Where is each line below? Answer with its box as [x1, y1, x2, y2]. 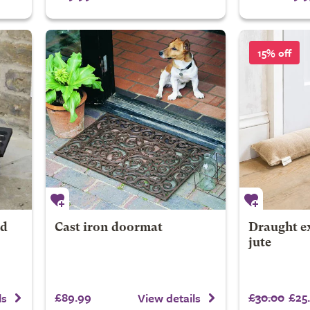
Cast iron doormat [54, 222, 163, 234]
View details [138, 289, 201, 307]
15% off [257, 45, 291, 60]
